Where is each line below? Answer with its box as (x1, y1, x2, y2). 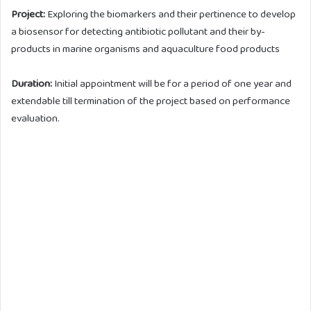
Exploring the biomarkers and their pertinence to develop (45, 6, 296, 22)
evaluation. (11, 110, 60, 126)
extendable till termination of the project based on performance (11, 93, 290, 109)
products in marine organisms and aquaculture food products (11, 41, 280, 57)
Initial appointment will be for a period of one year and (52, 76, 292, 92)
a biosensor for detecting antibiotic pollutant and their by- (11, 24, 265, 40)
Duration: (11, 76, 52, 92)
